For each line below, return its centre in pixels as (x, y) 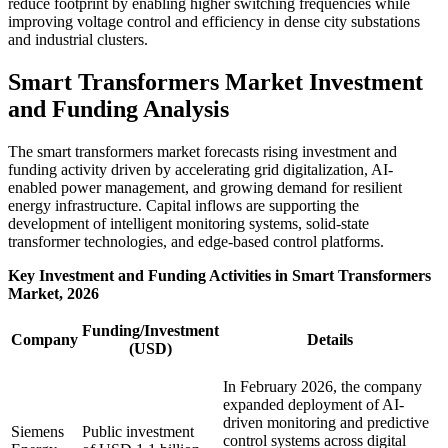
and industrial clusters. (78, 40)
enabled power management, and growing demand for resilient (205, 188)
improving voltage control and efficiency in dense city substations (214, 22)
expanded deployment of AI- (313, 405)
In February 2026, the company (322, 387)
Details (330, 340)
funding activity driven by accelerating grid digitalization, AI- (200, 170)
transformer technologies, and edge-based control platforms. (196, 242)
